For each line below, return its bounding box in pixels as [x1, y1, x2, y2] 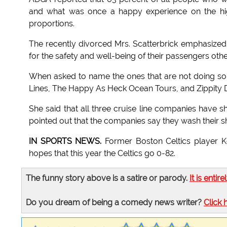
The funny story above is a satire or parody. [26, 173, 190, 183]
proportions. [29, 19, 74, 29]
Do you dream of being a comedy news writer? [26, 198, 204, 208]
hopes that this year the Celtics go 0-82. [29, 148, 175, 159]
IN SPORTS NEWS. [29, 136, 102, 146]
